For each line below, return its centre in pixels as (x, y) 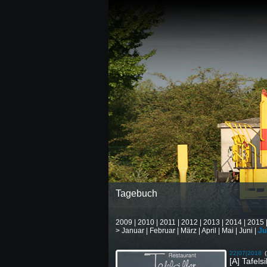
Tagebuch (136, 193)
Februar (162, 231)
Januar (133, 231)
